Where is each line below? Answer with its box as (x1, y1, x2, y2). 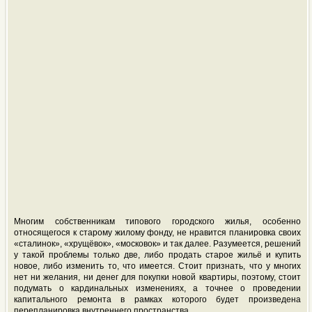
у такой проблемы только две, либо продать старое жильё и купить (13, 250, 302, 260)
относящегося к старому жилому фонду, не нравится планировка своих (13, 228, 302, 237)
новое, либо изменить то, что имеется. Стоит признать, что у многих (13, 261, 302, 271)
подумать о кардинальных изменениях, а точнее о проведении (13, 283, 302, 293)
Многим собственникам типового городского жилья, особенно (13, 217, 302, 226)
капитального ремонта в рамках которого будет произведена (13, 295, 302, 304)
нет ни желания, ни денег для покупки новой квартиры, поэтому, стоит (13, 272, 302, 282)
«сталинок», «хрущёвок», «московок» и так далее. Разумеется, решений (13, 239, 302, 249)
